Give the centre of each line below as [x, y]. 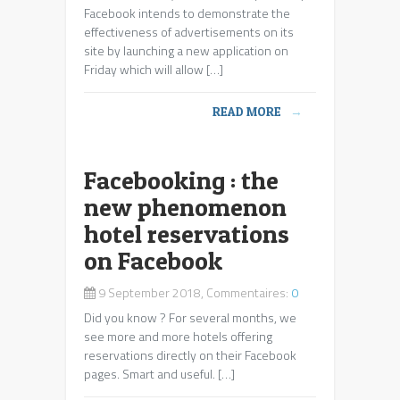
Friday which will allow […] [154, 69]
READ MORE [247, 111]
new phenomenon [185, 207]
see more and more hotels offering [178, 336]
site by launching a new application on [186, 50]
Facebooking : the [181, 180]
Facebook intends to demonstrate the [187, 13]
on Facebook [153, 261]
